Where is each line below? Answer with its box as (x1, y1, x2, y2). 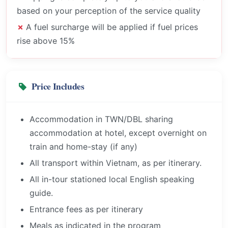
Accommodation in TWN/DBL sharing (30, 114, 174, 125)
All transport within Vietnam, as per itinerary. (30, 158, 202, 168)
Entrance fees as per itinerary (30, 204, 144, 214)
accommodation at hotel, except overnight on (30, 128, 207, 138)
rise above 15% (17, 35, 75, 46)
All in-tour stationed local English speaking (30, 174, 195, 184)
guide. (30, 188, 53, 198)
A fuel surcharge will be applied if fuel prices (26, 21, 198, 32)
